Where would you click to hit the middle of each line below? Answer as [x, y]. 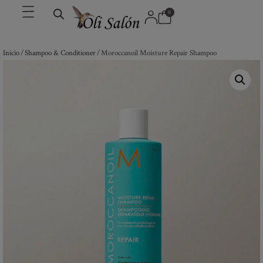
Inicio [11, 53]
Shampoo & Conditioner [60, 53]
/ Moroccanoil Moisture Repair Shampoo [156, 53]
